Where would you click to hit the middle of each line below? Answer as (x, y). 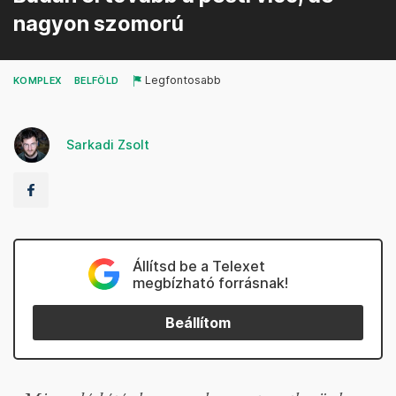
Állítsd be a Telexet (198, 266)
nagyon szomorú (99, 23)
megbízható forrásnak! (210, 283)
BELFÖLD (97, 81)
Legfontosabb (183, 80)
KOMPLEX (38, 81)
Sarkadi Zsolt (108, 145)
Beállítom (198, 323)
